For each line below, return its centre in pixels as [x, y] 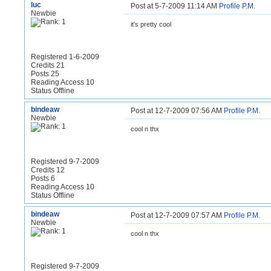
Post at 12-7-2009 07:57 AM [177, 215]
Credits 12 [48, 170]
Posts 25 [45, 74]
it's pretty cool [151, 24]
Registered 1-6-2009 [65, 57]
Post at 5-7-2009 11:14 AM [175, 6]
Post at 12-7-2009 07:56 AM [177, 111]
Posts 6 [43, 178]
